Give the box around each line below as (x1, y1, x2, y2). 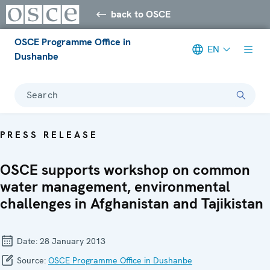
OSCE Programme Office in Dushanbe (48, 254, 192, 266)
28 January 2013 (40, 235, 105, 246)
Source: (14, 254, 48, 266)
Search (27, 88, 58, 101)
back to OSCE (111, 7, 171, 20)
